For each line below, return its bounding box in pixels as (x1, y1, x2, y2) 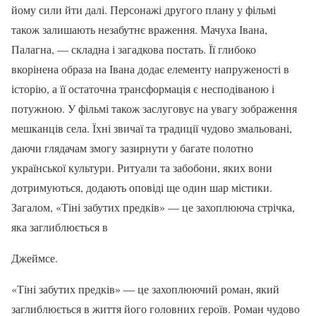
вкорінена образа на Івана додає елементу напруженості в (11, 61, 289, 76)
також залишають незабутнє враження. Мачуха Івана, (11, 21, 267, 37)
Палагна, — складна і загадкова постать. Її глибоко (11, 41, 256, 56)
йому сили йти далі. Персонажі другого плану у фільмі (11, 1, 276, 17)
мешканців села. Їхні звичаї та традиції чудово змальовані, (11, 120, 292, 135)
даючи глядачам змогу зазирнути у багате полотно (11, 140, 253, 155)
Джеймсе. (11, 250, 58, 265)
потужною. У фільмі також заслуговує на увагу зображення (11, 100, 297, 116)
